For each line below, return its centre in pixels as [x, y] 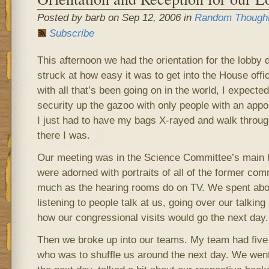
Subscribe [71, 33]
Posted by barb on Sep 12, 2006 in [116, 17]
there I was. [63, 135]
